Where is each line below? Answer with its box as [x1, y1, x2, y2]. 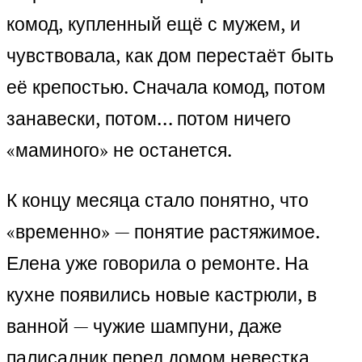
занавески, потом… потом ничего [6, 106, 291, 132]
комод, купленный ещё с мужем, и [6, 11, 301, 37]
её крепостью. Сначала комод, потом [6, 74, 326, 100]
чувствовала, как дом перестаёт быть [6, 43, 334, 69]
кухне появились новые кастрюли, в [6, 282, 317, 308]
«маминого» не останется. [6, 137, 232, 163]
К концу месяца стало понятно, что [6, 187, 309, 213]
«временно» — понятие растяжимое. [6, 219, 319, 245]
